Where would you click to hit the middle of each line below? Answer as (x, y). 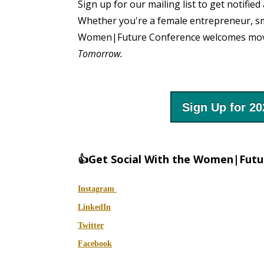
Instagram (97, 189)
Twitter (91, 226)
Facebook (95, 244)
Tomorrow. (100, 54)
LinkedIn (94, 207)
